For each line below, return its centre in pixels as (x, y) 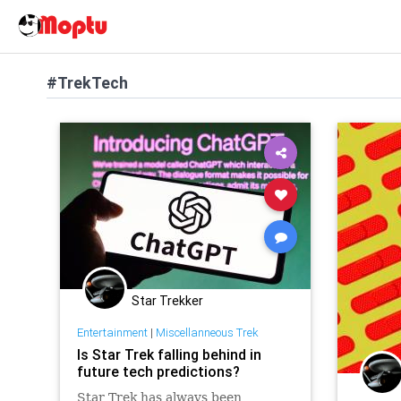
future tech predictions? (158, 371)
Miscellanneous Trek (207, 332)
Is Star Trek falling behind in (169, 354)
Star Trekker (167, 301)
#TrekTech (87, 83)
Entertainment (112, 332)
